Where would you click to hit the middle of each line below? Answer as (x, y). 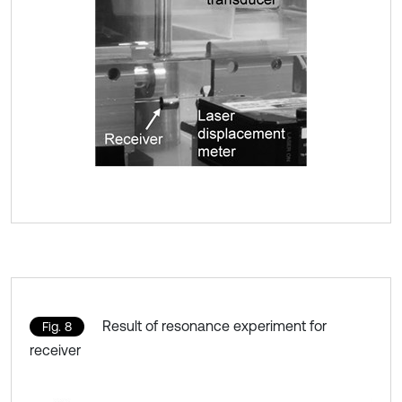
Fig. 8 (57, 326)
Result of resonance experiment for (214, 325)
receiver (55, 350)
